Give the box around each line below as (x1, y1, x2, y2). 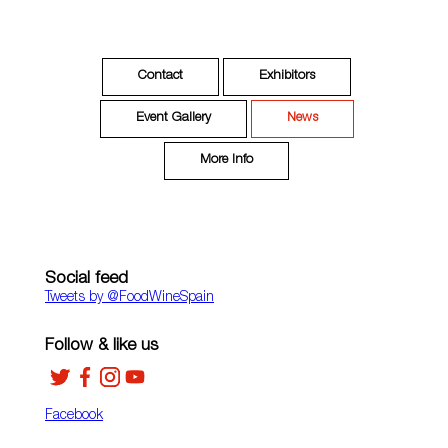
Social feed (45, 271, 128, 289)
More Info (200, 154, 254, 168)
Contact (138, 70, 184, 84)
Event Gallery (135, 112, 211, 126)
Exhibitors (259, 70, 316, 84)
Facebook (45, 409, 103, 424)
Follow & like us (45, 338, 158, 356)
